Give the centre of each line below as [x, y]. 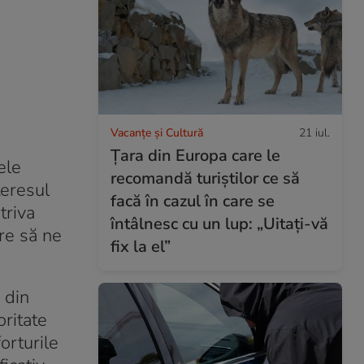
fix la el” [141, 246]
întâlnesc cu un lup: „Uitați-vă [219, 223]
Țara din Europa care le [195, 155]
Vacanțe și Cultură [157, 132]
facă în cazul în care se [193, 201]
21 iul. [314, 132]
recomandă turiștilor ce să [205, 178]
